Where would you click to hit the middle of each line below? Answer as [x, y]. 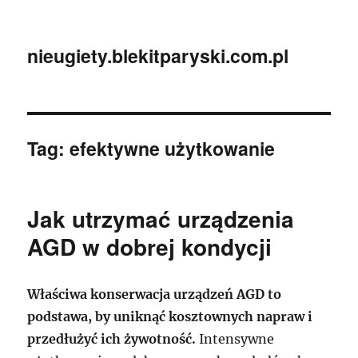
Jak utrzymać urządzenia [161, 219]
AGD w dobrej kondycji [150, 247]
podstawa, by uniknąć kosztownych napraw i [170, 316]
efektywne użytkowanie [173, 148]
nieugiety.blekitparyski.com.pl [158, 56]
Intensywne [235, 339]
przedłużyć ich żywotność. [112, 339]
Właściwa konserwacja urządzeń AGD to [155, 294]
